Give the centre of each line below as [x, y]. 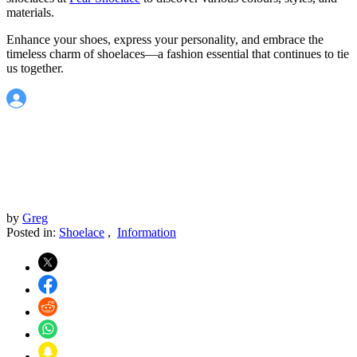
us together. [35, 68]
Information [147, 232]
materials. [30, 12]
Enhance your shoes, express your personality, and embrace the [165, 39]
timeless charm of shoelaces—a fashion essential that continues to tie [178, 53]
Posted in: [33, 232]
